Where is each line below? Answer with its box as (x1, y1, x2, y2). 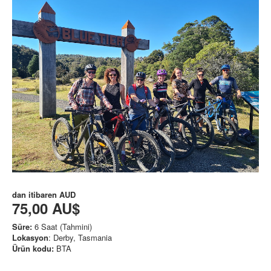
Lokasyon (12, 232, 48, 243)
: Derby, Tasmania (48, 232, 112, 243)
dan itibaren (12, 189, 59, 200)
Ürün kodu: (12, 243, 54, 254)
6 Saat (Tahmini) (32, 221, 92, 232)
